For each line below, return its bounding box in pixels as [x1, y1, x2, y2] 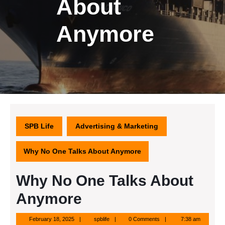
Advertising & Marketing [75, 122, 158, 130]
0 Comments [129, 216, 160, 222]
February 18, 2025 [29, 216, 74, 222]
